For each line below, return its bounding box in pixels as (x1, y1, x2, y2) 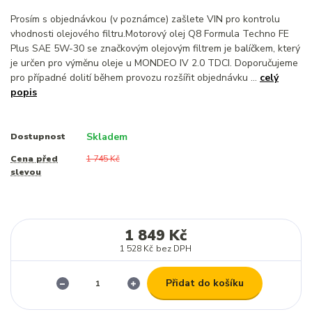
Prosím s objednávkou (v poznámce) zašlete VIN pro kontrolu (10, 12, 280, 26)
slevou (10, 166, 41, 178)
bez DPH (156, 242, 192, 254)
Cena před (10, 153, 58, 164)
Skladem (86, 130, 127, 143)
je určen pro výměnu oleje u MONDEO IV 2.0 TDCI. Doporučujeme (10, 56, 298, 70)
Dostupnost (10, 130, 65, 142)
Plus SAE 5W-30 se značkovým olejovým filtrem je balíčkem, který (10, 41, 300, 55)
